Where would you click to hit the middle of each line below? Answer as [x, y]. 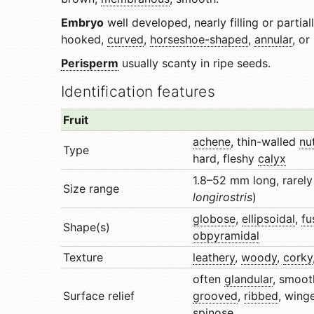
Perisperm [90, 63]
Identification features [138, 91]
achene [212, 142]
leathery [214, 257]
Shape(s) [87, 227]
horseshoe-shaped [199, 39]
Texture [83, 257]
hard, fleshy [225, 158]
